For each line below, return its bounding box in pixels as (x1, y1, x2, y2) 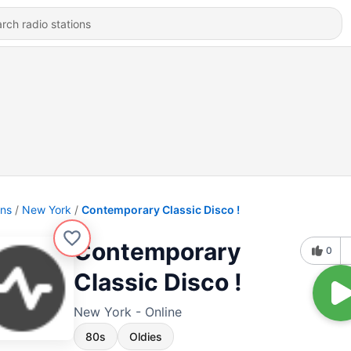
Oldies (129, 330, 162, 343)
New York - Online (74, 304, 182, 320)
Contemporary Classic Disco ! (81, 203, 240, 216)
